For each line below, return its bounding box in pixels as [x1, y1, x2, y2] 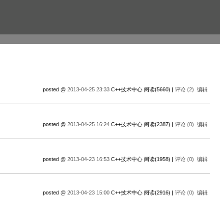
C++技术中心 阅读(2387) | [110, 121, 175, 127]
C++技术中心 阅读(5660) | [110, 86, 175, 92]
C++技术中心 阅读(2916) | [110, 190, 175, 195]
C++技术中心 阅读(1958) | [110, 156, 175, 162]
